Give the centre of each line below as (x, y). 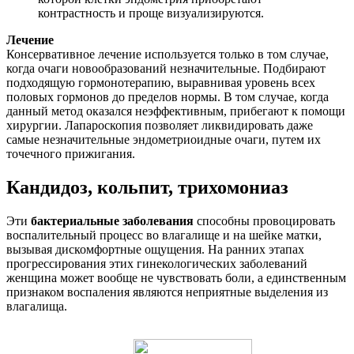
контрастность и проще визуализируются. (151, 13)
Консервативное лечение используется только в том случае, (168, 55)
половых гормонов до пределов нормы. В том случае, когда (168, 97)
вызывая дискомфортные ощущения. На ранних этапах (155, 249)
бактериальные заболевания (112, 220)
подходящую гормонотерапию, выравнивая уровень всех (161, 83)
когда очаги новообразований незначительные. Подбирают (166, 69)
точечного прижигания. (71, 154)
